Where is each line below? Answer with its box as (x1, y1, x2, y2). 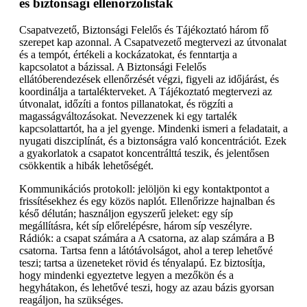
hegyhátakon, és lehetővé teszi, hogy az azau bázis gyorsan (19, 282, 274, 294)
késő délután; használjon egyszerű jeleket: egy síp (19, 208, 233, 220)
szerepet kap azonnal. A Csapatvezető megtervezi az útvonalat (19, 36, 286, 49)
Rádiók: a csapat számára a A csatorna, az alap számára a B (19, 232, 275, 245)
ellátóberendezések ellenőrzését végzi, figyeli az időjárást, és (19, 73, 279, 86)
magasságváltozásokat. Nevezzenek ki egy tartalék (19, 110, 237, 123)
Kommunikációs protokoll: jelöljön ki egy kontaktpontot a (19, 183, 269, 195)
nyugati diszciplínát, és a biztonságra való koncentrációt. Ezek (19, 135, 286, 147)
